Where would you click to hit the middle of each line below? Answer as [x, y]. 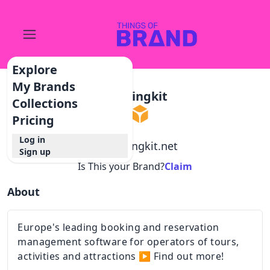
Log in [33, 140]
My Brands [44, 86]
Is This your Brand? [121, 166]
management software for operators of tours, [128, 242]
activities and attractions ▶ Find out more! [121, 256]
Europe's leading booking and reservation [118, 227]
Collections [45, 103]
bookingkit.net [140, 146]
